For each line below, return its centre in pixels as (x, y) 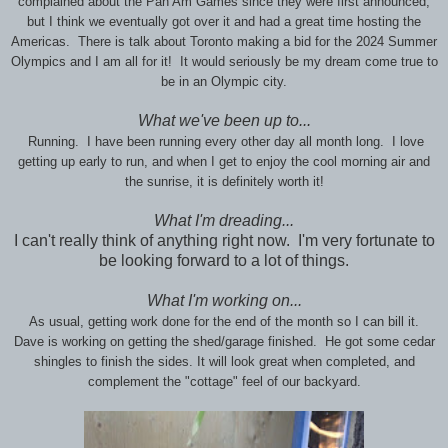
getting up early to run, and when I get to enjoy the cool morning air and (224, 162)
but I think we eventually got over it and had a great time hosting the (224, 22)
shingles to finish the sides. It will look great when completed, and (224, 362)
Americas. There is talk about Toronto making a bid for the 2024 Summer (224, 42)
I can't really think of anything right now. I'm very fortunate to (224, 241)
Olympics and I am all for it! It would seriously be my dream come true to (224, 62)
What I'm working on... (224, 301)
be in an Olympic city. (224, 82)
